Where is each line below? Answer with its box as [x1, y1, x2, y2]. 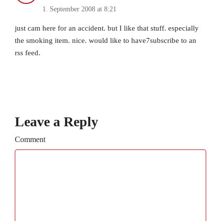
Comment [15, 135, 45, 144]
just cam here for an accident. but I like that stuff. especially [15, 24, 199, 33]
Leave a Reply [15, 114, 98, 130]
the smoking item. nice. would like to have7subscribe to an [15, 37, 196, 45]
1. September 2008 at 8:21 [42, 5, 116, 13]
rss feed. [15, 49, 40, 57]
